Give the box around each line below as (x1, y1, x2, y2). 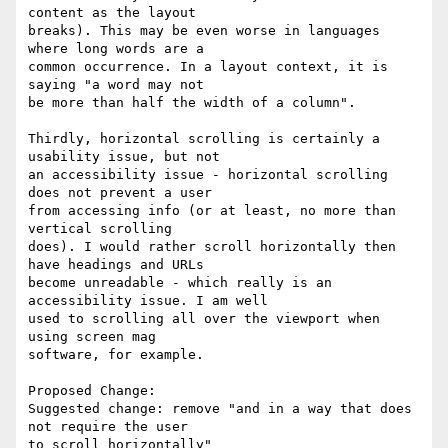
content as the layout (28, 5, 196, 21)
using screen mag (28, 329, 156, 345)
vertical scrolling (28, 221, 172, 237)
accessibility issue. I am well (28, 293, 268, 309)
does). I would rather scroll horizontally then (28, 239, 396, 255)
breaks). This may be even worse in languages (28, 23, 380, 39)
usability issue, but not (28, 149, 220, 165)
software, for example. (28, 347, 204, 363)
